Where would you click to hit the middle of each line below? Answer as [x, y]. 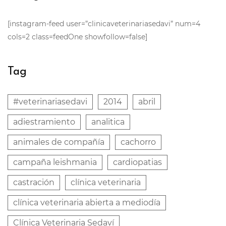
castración [34, 182]
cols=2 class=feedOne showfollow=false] [77, 37]
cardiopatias [137, 162]
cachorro [138, 142]
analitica [108, 122]
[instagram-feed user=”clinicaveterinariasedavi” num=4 [104, 24]
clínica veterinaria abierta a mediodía [87, 203]
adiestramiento [44, 122]
